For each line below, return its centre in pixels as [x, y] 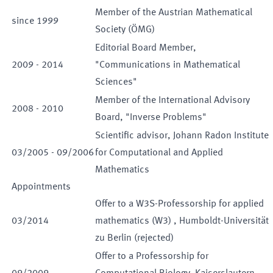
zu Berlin [113, 238]
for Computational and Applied [159, 153]
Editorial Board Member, [146, 48]
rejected [154, 238]
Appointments [41, 187]
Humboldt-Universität [224, 221]
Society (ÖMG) [125, 30]
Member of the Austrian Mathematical [174, 13]
